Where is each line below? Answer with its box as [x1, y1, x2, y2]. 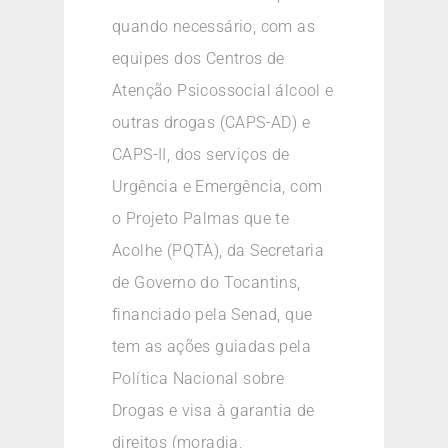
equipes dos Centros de [112, 49, 285, 69]
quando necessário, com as [112, 17, 315, 37]
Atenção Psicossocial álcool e [112, 81, 334, 101]
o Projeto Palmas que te [112, 209, 290, 229]
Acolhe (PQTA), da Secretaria [112, 241, 325, 261]
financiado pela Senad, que [112, 305, 313, 325]
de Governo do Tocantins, [112, 273, 301, 293]
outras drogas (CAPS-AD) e [112, 113, 310, 133]
